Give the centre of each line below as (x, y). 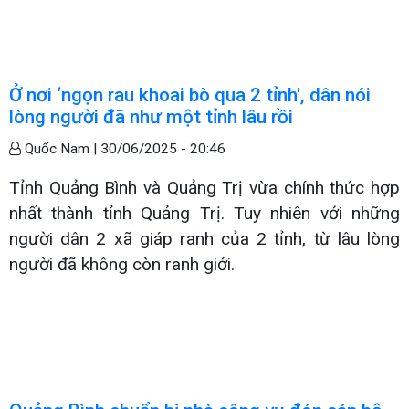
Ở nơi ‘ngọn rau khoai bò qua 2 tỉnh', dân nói (190, 94)
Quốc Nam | (61, 148)
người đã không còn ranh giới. (122, 264)
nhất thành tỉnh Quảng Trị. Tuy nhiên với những (204, 213)
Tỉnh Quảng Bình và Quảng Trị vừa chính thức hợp (204, 187)
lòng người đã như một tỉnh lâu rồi (151, 116)
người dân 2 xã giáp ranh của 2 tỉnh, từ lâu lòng (204, 238)
